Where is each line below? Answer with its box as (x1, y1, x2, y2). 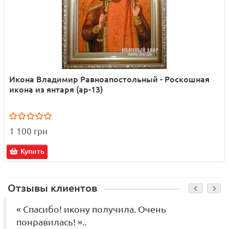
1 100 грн (9, 126, 48, 136)
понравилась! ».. (16, 217, 86, 227)
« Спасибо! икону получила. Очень (16, 204, 166, 215)
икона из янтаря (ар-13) (9, 85, 103, 95)
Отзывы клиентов (8, 182, 97, 194)
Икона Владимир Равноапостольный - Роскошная (9, 75, 210, 84)
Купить (20, 147, 44, 156)
